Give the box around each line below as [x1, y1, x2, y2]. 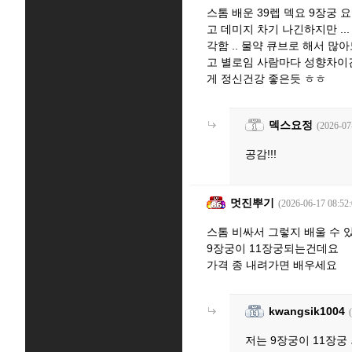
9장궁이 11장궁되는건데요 [207, 242, 339, 255]
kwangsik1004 [269, 305, 345, 317]
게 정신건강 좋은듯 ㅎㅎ [207, 72, 326, 85]
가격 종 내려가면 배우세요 [207, 258, 337, 271]
